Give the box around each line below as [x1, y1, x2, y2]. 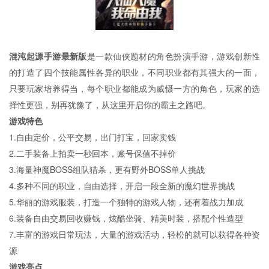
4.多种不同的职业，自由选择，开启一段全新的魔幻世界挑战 [9, 179, 235, 192]
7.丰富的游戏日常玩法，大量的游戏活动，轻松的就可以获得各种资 [9, 228, 260, 240]
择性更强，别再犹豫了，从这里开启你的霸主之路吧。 [9, 98, 211, 110]
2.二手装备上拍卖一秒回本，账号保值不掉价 [9, 147, 176, 159]
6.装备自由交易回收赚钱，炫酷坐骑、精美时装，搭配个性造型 [9, 211, 243, 224]
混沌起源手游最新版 [9, 49, 87, 62]
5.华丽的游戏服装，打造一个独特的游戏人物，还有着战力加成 [9, 195, 243, 208]
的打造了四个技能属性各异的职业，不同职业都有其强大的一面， [9, 65, 260, 78]
